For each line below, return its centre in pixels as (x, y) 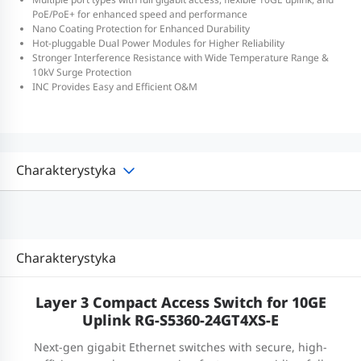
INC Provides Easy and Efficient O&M (115, 86)
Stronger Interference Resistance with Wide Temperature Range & (180, 57)
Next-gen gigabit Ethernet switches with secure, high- (180, 346)
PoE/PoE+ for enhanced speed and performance (140, 14)
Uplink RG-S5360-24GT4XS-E (180, 320)
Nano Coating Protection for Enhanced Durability (141, 28)
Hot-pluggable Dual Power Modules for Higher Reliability (158, 43)
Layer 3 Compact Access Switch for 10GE (180, 302)
